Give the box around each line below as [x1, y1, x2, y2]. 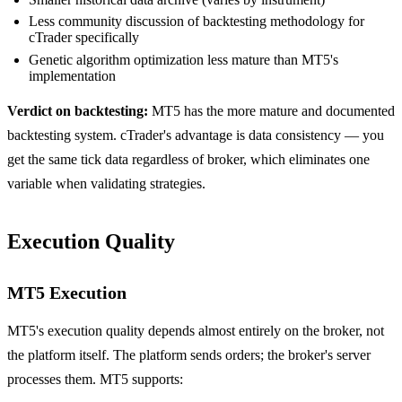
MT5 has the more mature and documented [148, 102, 395, 118]
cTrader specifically [29, 30, 139, 46]
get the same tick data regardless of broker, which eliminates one [7, 151, 370, 167]
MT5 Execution [7, 282, 127, 302]
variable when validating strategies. [7, 175, 205, 191]
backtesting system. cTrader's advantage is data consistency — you [7, 127, 384, 143]
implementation [29, 67, 116, 83]
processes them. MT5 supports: [7, 371, 183, 387]
